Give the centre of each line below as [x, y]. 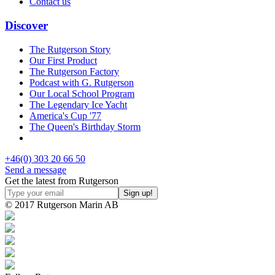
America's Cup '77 [65, 115]
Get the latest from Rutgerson [62, 180]
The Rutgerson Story [70, 49]
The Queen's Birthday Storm [85, 126]
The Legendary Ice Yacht [78, 104]
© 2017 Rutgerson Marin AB [62, 204]
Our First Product [63, 60]
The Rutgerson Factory [74, 71]
